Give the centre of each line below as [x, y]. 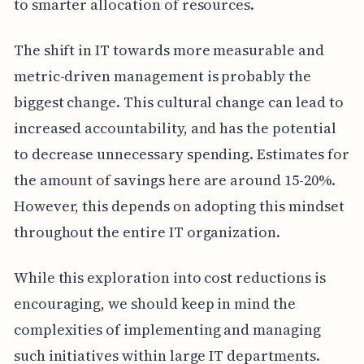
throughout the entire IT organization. [147, 232]
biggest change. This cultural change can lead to [178, 102]
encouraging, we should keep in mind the [154, 304]
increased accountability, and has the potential [175, 128]
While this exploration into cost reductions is [169, 278]
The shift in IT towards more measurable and [169, 50]
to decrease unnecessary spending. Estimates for [181, 154]
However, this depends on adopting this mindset [179, 206]
